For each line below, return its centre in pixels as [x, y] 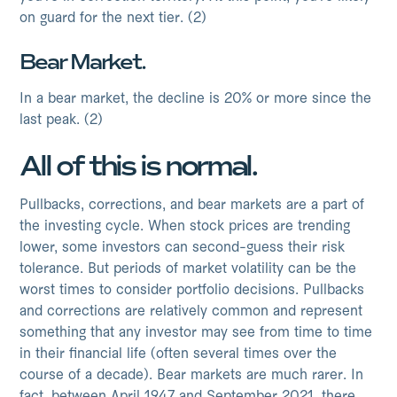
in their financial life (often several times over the [179, 354]
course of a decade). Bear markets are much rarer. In [192, 376]
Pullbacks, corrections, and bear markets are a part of [192, 206]
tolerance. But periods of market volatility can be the [188, 269]
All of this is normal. [138, 167]
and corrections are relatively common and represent [191, 312]
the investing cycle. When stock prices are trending [185, 227]
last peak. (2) [62, 121]
